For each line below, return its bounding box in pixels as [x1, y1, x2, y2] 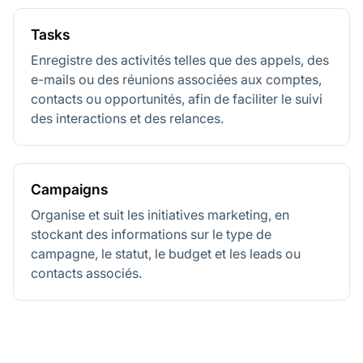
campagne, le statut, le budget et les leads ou [31, 245, 301, 262]
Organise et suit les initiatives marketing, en [31, 206, 289, 223]
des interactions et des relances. [31, 110, 224, 127]
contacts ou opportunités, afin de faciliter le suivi [31, 91, 322, 108]
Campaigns [31, 181, 108, 199]
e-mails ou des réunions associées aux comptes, [31, 71, 322, 88]
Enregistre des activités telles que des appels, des [31, 52, 329, 69]
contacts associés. [31, 264, 142, 281]
